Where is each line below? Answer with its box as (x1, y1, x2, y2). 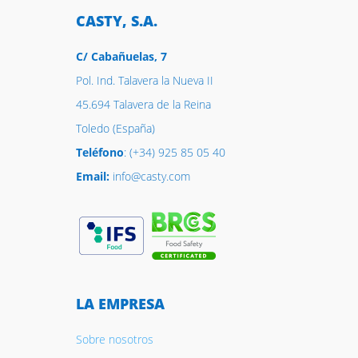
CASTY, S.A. (75, 11, 157, 30)
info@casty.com (109, 169, 190, 184)
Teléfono (75, 145, 124, 160)
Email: (75, 169, 109, 184)
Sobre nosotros (75, 332, 153, 347)
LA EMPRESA (75, 294, 165, 313)
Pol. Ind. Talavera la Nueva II (75, 73, 213, 88)
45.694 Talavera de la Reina (75, 97, 211, 112)
